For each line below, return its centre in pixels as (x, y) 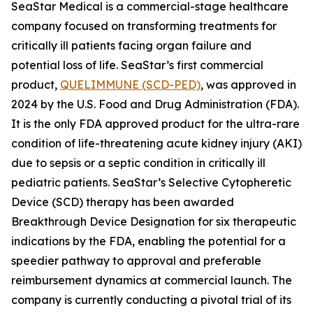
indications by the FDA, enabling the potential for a (148, 241)
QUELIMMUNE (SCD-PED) (130, 85)
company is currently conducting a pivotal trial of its (151, 300)
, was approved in (248, 85)
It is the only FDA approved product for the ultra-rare (155, 124)
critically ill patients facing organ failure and (131, 45)
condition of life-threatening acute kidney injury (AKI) (156, 143)
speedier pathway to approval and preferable (136, 261)
